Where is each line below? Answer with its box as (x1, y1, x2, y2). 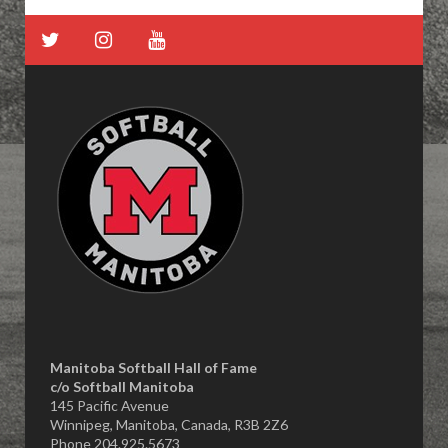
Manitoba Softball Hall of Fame (50, 358, 257, 376)
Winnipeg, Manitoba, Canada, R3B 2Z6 (50, 415, 288, 433)
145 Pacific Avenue (50, 396, 169, 414)
